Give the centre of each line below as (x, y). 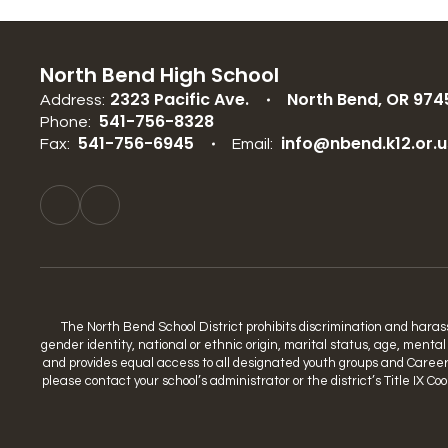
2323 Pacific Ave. (179, 99)
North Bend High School (159, 75)
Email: (252, 144)
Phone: (65, 122)
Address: (72, 100)
